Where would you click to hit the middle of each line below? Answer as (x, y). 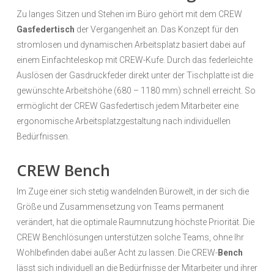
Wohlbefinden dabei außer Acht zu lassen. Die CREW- (117, 252)
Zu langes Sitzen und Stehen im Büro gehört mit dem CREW (129, 14)
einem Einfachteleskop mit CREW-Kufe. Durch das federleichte (134, 60)
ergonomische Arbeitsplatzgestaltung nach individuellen (123, 121)
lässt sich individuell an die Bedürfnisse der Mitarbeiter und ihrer (137, 268)
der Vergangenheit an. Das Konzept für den (156, 29)
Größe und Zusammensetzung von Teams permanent (120, 206)
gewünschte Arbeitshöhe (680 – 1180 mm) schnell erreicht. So (136, 90)
